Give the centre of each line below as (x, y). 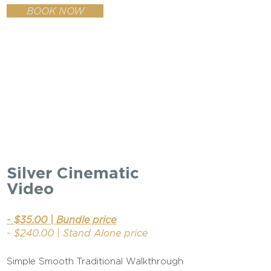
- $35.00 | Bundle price (61, 220)
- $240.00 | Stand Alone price (79, 233)
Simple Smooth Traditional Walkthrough (95, 261)
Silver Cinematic (73, 172)
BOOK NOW (55, 11)
